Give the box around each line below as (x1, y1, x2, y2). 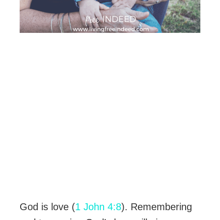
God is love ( (20, 201, 75, 213)
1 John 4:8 (75, 201, 121, 213)
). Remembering (121, 201, 192, 213)
